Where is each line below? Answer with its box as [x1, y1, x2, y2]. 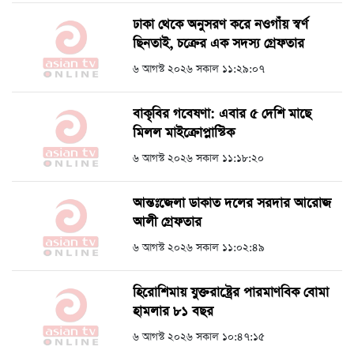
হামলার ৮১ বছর [133, 303, 213, 322]
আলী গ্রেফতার [133, 213, 201, 232]
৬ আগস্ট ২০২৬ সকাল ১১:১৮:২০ [133, 151, 264, 167]
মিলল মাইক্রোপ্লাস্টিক [133, 124, 235, 143]
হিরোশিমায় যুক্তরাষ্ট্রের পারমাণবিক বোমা [133, 284, 329, 303]
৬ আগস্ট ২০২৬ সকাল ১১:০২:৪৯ [133, 240, 265, 256]
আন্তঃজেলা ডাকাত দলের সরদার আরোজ [133, 194, 331, 213]
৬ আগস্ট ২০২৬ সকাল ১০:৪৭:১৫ [133, 330, 265, 345]
